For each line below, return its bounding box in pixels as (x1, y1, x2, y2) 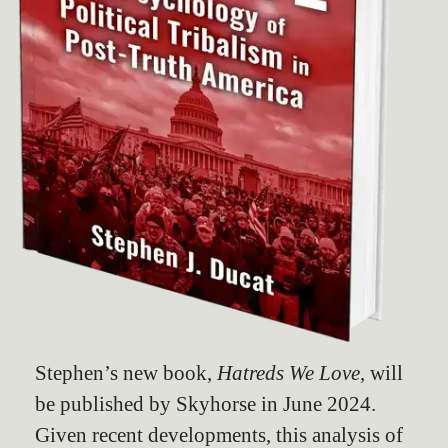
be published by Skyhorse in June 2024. (35, 391, 376, 415)
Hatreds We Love (217, 360, 360, 384)
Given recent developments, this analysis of (35, 422, 403, 446)
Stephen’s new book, (35, 360, 217, 384)
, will (360, 360, 403, 384)
